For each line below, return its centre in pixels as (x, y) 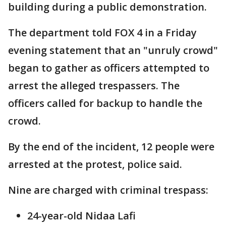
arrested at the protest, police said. (96, 164)
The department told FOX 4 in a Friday (102, 33)
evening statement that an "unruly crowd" (113, 50)
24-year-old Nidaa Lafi (81, 216)
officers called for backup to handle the (105, 103)
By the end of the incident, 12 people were (111, 147)
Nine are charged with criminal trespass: (108, 190)
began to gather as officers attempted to (109, 68)
